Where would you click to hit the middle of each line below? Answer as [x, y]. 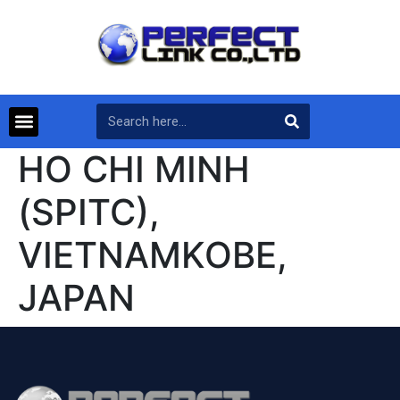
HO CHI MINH [134, 170]
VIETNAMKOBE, [153, 255]
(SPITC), [89, 212]
